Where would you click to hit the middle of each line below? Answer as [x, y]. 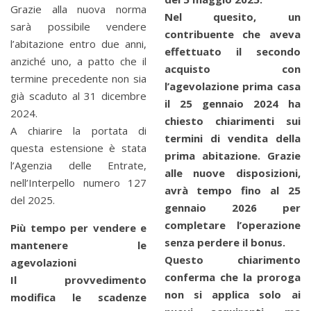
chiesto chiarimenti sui [232, 121]
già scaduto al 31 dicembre [78, 95]
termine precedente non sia [78, 78]
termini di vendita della [232, 138]
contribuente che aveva [232, 34]
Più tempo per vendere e [78, 227]
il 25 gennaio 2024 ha [232, 104]
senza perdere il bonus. [225, 243]
